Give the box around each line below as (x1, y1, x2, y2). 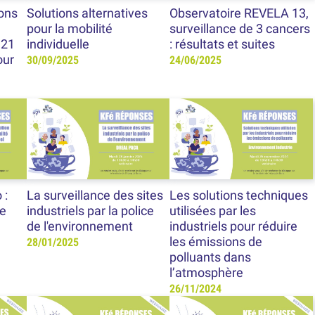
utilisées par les (169, 203, 257, 218)
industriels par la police (26, 203, 154, 218)
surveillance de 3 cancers (169, 22, 311, 37)
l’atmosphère (169, 265, 244, 280)
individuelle (26, 37, 89, 52)
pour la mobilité (26, 22, 112, 37)
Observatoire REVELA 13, (169, 6, 309, 21)
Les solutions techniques (169, 188, 309, 202)
